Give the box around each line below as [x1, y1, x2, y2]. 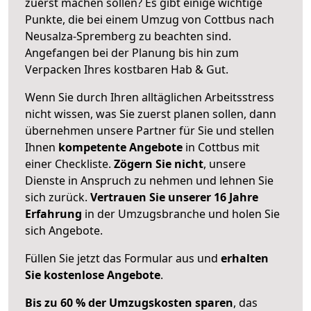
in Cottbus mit [183, 139, 260, 155]
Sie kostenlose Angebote [25, 267, 160, 283]
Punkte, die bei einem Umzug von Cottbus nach [25, 11, 274, 27]
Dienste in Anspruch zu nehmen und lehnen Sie [25, 172, 274, 188]
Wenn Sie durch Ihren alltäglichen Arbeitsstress [25, 89, 274, 105]
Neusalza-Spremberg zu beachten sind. [25, 28, 231, 44]
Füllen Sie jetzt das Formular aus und [25, 250, 221, 266]
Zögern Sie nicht [114, 155, 203, 171]
